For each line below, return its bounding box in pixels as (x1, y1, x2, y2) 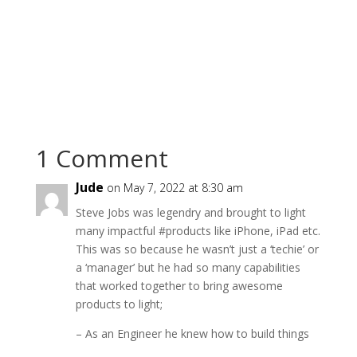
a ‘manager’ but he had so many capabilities (75, 259, 300, 275)
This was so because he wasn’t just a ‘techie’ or (75, 241, 319, 257)
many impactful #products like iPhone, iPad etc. (75, 222, 320, 238)
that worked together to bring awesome (75, 277, 283, 293)
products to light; (75, 296, 163, 312)
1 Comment (35, 141, 168, 175)
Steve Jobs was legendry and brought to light (75, 204, 306, 220)
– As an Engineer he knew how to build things (75, 325, 309, 341)
